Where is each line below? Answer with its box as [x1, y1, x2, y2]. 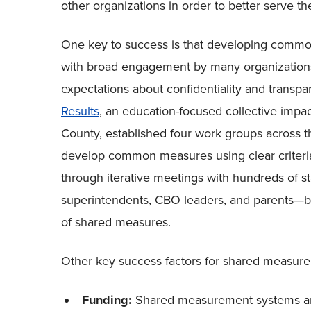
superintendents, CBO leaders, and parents [61, 191, 294, 209]
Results [61, 102, 99, 120]
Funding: [82, 291, 132, 309]
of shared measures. [61, 213, 171, 231]
